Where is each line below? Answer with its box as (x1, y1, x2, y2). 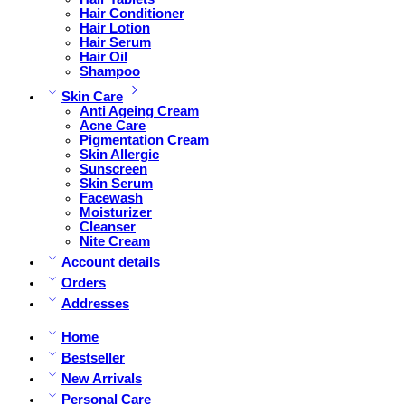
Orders (61, 275, 106, 290)
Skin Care (61, 89, 123, 104)
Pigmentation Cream (80, 132, 209, 147)
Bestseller (61, 351, 125, 366)
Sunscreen (80, 161, 147, 176)
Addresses (61, 296, 129, 311)
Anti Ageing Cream (80, 103, 199, 118)
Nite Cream (80, 233, 150, 249)
